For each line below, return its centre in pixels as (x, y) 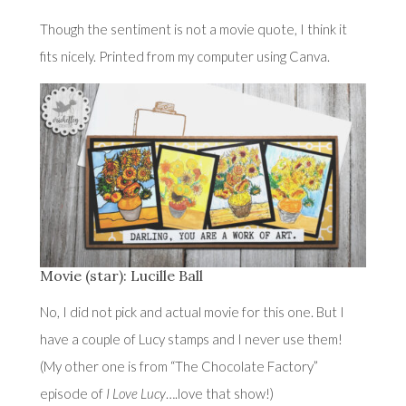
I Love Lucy (135, 393)
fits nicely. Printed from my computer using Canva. (184, 56)
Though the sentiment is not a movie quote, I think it (193, 29)
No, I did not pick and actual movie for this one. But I (192, 311)
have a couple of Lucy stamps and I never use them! (191, 338)
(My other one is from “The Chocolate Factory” (179, 366)
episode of (72, 393)
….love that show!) (219, 393)
